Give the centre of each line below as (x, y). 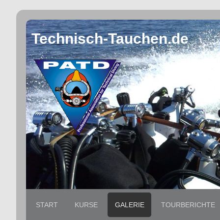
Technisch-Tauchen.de (110, 38)
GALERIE (129, 205)
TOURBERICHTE (188, 205)
